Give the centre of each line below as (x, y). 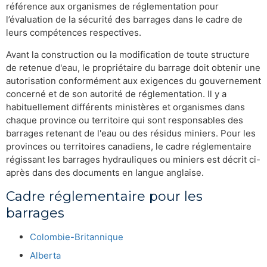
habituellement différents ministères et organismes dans (125, 107)
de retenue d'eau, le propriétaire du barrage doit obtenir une (133, 67)
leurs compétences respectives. (74, 32)
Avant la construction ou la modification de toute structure (128, 54)
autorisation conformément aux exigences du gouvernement (133, 80)
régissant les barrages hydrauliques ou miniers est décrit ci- (133, 159)
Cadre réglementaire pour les (104, 196)
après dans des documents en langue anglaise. (105, 172)
